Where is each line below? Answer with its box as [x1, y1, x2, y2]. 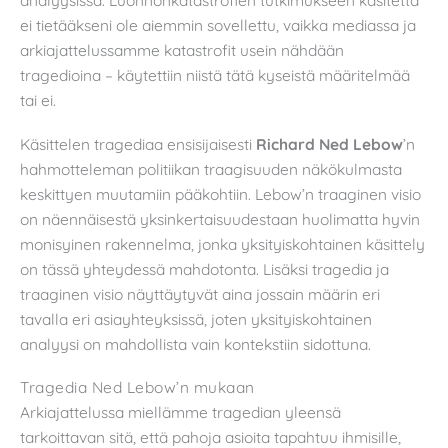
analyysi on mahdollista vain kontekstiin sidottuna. [20, 333, 371, 354]
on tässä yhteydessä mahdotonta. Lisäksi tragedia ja [20, 258, 389, 279]
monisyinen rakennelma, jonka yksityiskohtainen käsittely [20, 233, 425, 254]
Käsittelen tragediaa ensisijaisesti [20, 133, 256, 154]
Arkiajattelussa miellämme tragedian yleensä [20, 402, 341, 423]
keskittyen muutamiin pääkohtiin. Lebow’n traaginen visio [20, 183, 421, 204]
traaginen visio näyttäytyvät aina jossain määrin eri [20, 283, 380, 304]
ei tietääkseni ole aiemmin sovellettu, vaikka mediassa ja [20, 14, 416, 35]
